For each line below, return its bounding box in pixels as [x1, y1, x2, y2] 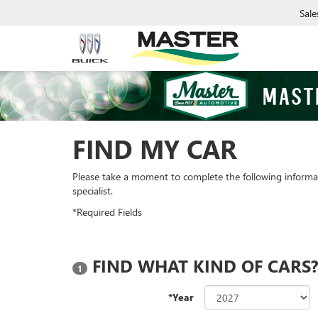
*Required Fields [72, 205, 142, 219]
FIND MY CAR [72, 131, 237, 165]
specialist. [72, 184, 113, 197]
